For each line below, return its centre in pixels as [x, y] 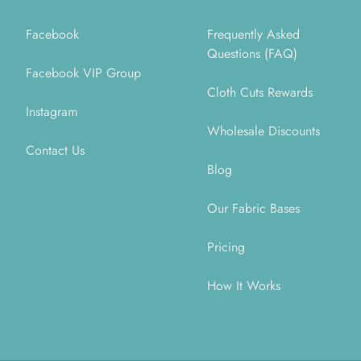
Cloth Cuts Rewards [259, 92]
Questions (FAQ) [252, 54]
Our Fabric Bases [253, 208]
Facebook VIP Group [83, 73]
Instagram [52, 112]
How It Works [243, 286]
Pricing [226, 247]
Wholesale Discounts [263, 131]
